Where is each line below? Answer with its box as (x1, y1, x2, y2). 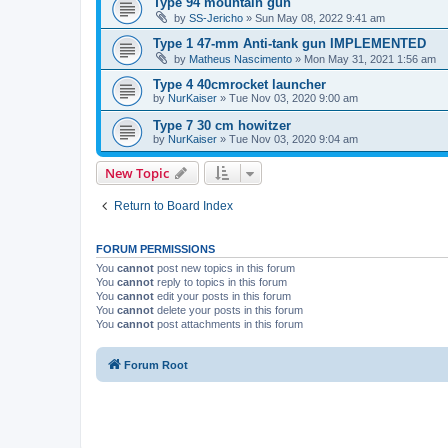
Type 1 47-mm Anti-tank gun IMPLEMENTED (153, 35, 426, 51)
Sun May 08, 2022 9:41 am (255, 11, 385, 24)
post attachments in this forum (154, 317, 303, 330)
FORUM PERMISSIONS (96, 242, 215, 255)
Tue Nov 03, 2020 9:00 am (229, 91, 358, 104)
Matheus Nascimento (189, 52, 292, 65)
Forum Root (124, 359, 188, 371)
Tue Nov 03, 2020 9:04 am (229, 132, 358, 145)
